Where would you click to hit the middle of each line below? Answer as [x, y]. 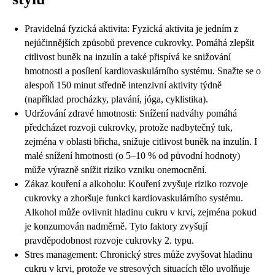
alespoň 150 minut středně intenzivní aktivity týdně [123, 85]
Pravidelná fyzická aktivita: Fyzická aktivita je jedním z [131, 28]
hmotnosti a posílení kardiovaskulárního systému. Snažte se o [143, 71]
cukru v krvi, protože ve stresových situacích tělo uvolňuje [137, 268]
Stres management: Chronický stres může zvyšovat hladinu [138, 254]
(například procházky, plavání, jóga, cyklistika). [116, 99]
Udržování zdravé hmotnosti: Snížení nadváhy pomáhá [131, 113]
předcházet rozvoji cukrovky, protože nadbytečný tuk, [129, 127]
